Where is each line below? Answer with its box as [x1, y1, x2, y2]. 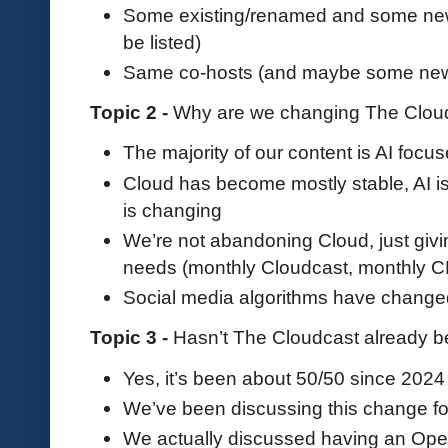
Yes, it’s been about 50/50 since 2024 [123, 366, 445, 389]
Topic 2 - [90, 101, 173, 124]
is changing [123, 198, 222, 221]
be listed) [123, 30, 201, 53]
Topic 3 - [90, 326, 173, 349]
